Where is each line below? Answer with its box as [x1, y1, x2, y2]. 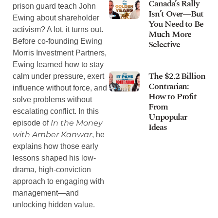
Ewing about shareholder [13, 13, 99, 22]
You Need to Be [148, 17, 203, 31]
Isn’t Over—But [148, 7, 203, 20]
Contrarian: [148, 79, 189, 93]
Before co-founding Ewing [13, 36, 102, 45]
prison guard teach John [13, 1, 96, 10]
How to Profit [148, 90, 197, 103]
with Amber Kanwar [13, 129, 92, 139]
